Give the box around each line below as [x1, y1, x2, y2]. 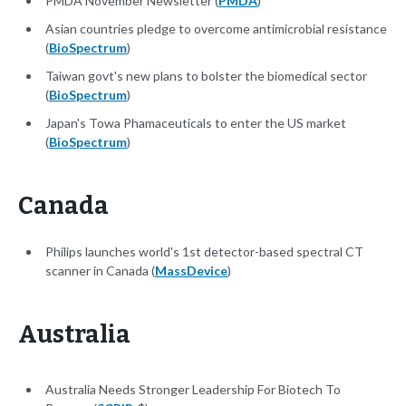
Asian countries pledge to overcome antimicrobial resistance [45, 21, 387, 37]
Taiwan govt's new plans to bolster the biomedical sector [45, 68, 367, 84]
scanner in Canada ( [45, 263, 155, 279]
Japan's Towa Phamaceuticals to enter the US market [45, 115, 346, 131]
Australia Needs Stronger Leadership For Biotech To [45, 382, 341, 398]
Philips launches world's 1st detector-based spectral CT [45, 244, 363, 260]
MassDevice [155, 263, 227, 279]
